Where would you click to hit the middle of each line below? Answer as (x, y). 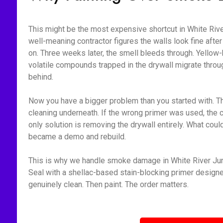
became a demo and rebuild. (77, 137)
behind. (41, 77)
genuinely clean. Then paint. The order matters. (108, 184)
